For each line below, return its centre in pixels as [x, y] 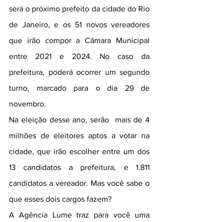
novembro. [28, 104]
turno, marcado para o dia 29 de [79, 88]
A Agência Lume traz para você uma [79, 215]
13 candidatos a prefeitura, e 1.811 [79, 167]
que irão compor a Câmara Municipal [79, 40]
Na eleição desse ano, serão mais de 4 [79, 120]
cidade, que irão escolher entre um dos [79, 151]
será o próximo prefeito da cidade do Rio [79, 9]
